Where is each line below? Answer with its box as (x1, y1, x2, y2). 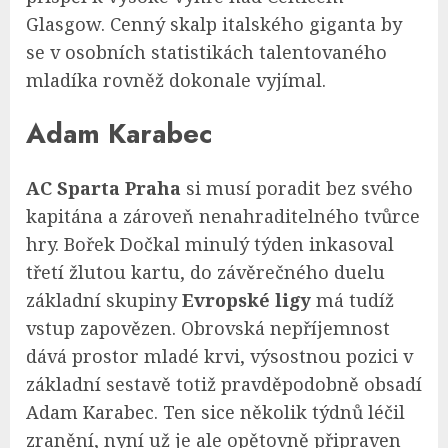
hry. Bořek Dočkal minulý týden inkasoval (26, 231, 394, 256)
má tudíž (311, 287, 394, 312)
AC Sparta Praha (26, 175, 181, 200)
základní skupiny (26, 287, 182, 312)
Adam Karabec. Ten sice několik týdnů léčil (26, 399, 405, 424)
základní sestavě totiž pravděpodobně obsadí (26, 371, 422, 396)
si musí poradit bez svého (181, 175, 413, 200)
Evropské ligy (182, 287, 311, 312)
